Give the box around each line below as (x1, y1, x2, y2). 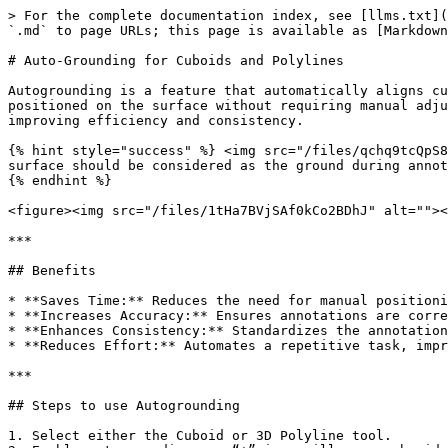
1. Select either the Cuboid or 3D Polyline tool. (8, 428, 392, 443)
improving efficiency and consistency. (8, 113, 304, 128)
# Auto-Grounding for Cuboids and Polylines (8, 53, 344, 68)
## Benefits (8, 263, 96, 278)
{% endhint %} (8, 173, 112, 188)
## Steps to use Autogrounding (8, 398, 240, 413)
